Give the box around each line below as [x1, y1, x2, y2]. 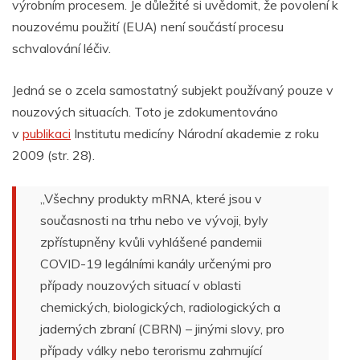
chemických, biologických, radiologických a [40, 299, 280, 316]
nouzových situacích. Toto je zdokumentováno [12, 104, 278, 121]
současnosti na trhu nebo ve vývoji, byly [40, 212, 268, 229]
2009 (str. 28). [12, 147, 95, 164]
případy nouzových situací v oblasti [40, 277, 241, 294]
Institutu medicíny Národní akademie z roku [71, 125, 319, 142]
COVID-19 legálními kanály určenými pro [40, 256, 272, 272]
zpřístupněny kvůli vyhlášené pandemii [40, 234, 262, 251]
